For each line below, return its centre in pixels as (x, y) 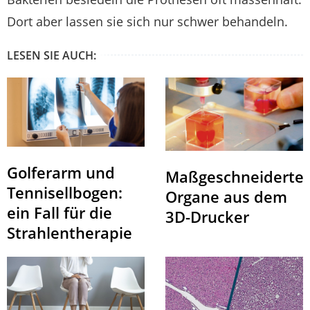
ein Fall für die (60, 212)
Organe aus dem (226, 196)
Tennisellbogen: (65, 192)
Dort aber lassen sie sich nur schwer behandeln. (147, 22)
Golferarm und (61, 172)
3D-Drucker (207, 216)
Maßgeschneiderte (235, 176)
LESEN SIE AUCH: (52, 56)
